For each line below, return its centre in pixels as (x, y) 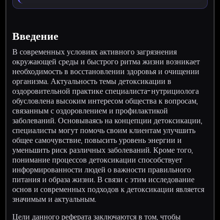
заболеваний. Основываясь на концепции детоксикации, (108, 120)
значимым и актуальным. (55, 199)
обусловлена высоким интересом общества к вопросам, (105, 101)
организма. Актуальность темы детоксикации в (92, 81)
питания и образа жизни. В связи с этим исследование (104, 179)
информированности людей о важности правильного (102, 169)
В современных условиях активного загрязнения (95, 52)
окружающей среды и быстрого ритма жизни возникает (106, 61)
